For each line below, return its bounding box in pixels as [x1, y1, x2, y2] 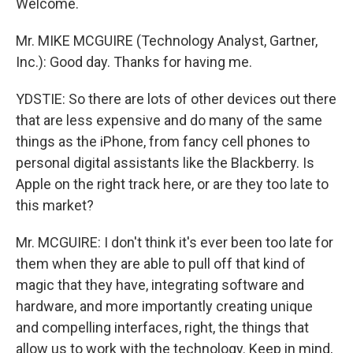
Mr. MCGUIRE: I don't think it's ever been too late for [16, 234, 333, 251]
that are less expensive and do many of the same [16, 112, 322, 128]
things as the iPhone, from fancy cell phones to [16, 133, 310, 150]
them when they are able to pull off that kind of [16, 255, 306, 272]
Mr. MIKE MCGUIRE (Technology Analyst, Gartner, [16, 32, 318, 49]
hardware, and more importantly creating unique [16, 298, 313, 314]
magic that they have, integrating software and [16, 277, 304, 293]
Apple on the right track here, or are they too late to [16, 176, 329, 192]
